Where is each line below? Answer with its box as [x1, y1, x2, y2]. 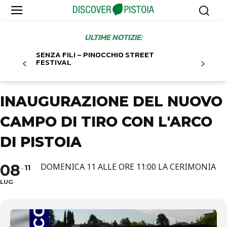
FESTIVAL [36, 56, 71, 68]
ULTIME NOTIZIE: [85, 31, 142, 44]
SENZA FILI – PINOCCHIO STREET [36, 49, 154, 61]
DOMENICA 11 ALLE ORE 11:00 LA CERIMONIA [41, 161, 216, 173]
